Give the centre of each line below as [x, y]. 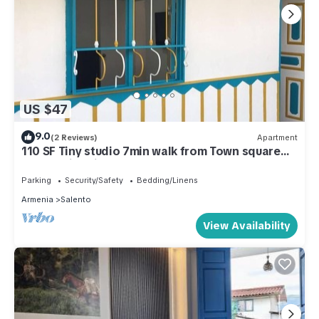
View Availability [247, 226]
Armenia [37, 200]
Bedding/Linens [167, 181]
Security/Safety [94, 181]
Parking [36, 181]
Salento [76, 200]
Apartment [277, 137]
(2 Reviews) [74, 137]
